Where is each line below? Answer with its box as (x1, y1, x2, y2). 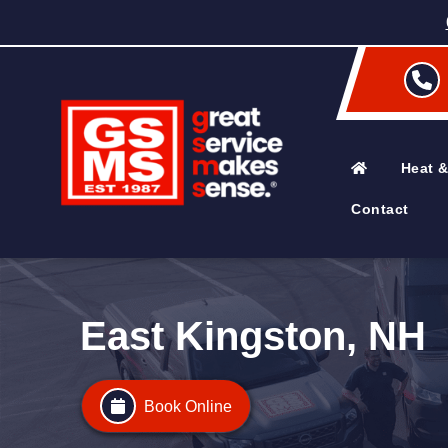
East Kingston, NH (80, 314, 426, 358)
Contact (351, 201, 409, 217)
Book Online (144, 397, 232, 415)
